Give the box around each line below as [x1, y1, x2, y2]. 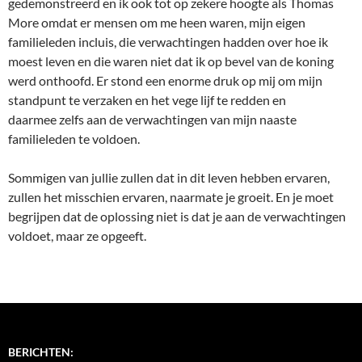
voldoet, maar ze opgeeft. [8, 228, 146, 243]
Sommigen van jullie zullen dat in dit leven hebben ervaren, [8, 170, 330, 185]
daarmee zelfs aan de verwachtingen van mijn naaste [8, 112, 297, 127]
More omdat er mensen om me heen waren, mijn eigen [8, 15, 305, 30]
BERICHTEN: [8, 345, 74, 359]
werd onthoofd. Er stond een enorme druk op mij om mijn [8, 73, 322, 88]
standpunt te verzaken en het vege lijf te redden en [8, 92, 286, 107]
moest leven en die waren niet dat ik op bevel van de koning [8, 53, 334, 69]
